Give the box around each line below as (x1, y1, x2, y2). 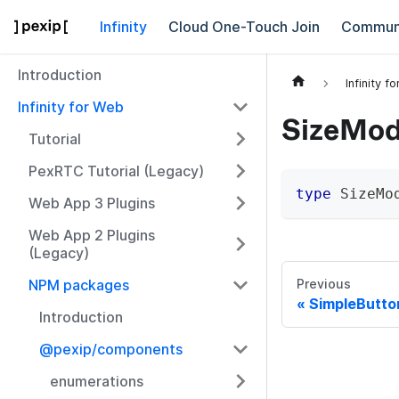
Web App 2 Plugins (28, 226, 155, 244)
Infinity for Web (18, 98, 124, 116)
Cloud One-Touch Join (168, 18, 320, 36)
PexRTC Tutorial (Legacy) (28, 162, 204, 180)
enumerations (50, 372, 143, 390)
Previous (297, 276, 351, 292)
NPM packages (28, 276, 129, 294)
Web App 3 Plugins (28, 194, 155, 212)
